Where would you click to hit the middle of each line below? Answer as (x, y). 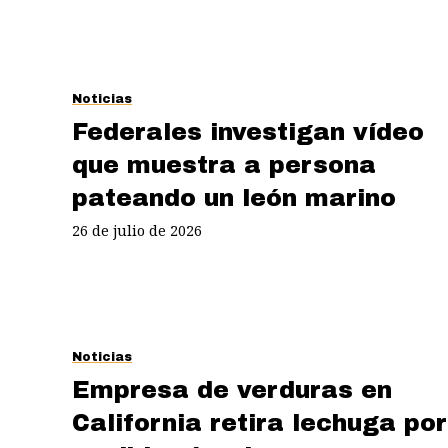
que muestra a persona (224, 164)
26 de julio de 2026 (137, 230)
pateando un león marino (234, 197)
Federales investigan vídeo (248, 131)
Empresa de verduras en (232, 389)
